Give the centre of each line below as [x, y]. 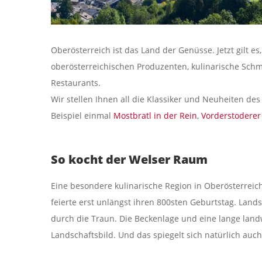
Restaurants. [76, 82]
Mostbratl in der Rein [155, 115]
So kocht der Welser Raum [129, 159]
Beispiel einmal [82, 115]
